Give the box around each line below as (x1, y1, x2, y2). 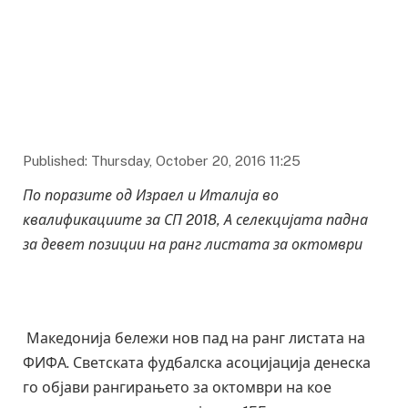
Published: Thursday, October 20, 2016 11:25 (23, 153, 301, 169)
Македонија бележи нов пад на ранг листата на (23, 330, 365, 348)
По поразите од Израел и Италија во (23, 187, 279, 205)
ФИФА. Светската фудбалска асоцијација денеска (23, 354, 371, 372)
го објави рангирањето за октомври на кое (23, 379, 331, 397)
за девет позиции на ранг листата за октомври (23, 236, 362, 254)
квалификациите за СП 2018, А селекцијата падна (23, 211, 368, 229)
